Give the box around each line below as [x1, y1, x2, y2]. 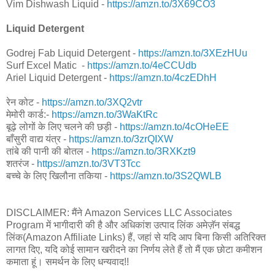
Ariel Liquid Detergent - [6, 72, 109, 83]
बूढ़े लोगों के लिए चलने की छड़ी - [6, 122, 120, 133]
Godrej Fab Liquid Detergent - [6, 48, 138, 59]
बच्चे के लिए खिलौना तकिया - [6, 171, 110, 182]
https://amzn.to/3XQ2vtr [42, 97, 142, 108]
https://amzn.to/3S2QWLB [110, 171, 222, 182]
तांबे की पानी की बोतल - [6, 146, 91, 157]
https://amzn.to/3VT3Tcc [37, 158, 141, 169]
